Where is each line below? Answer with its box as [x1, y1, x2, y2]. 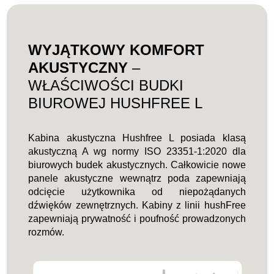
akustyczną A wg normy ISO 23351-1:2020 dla [28, 146, 246, 157]
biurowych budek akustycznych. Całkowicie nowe [28, 159, 246, 170]
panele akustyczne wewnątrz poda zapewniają [28, 172, 246, 183]
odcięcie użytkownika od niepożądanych [28, 186, 246, 197]
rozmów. [28, 226, 65, 237]
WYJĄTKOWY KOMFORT [28, 41, 205, 58]
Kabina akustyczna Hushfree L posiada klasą [28, 132, 246, 143]
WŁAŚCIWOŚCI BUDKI [28, 76, 184, 94]
